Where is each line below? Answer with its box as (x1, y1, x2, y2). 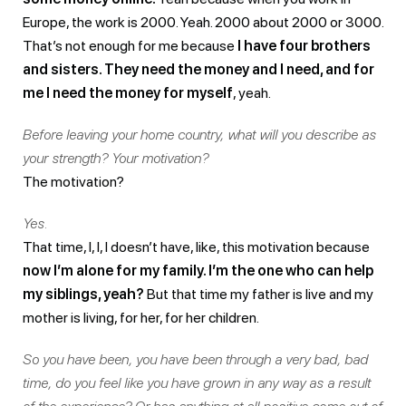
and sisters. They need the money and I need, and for (23, 60, 374, 78)
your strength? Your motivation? (23, 149, 208, 167)
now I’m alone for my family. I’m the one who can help (23, 261, 373, 279)
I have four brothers (237, 36, 371, 54)
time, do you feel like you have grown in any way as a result (23, 373, 371, 391)
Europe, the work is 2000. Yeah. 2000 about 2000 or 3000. (23, 13, 383, 31)
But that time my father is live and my (147, 285, 373, 303)
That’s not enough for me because (23, 36, 237, 54)
